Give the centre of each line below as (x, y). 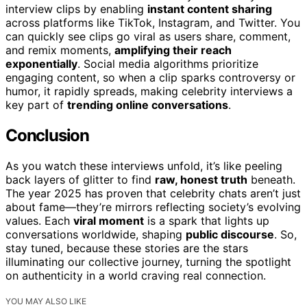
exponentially (41, 64)
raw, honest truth (201, 179)
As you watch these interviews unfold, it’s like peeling (144, 165)
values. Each (39, 220)
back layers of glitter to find (80, 179)
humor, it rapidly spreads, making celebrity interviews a (149, 91)
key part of (36, 105)
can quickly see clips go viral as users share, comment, (148, 36)
